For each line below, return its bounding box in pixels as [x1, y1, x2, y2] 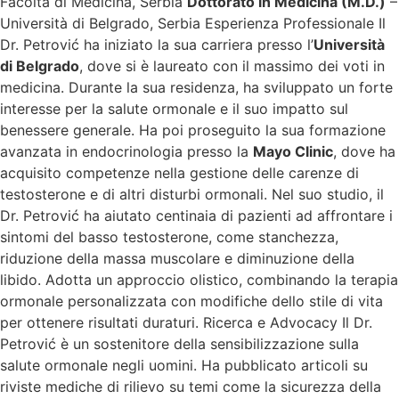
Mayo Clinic [252, 142, 333, 161]
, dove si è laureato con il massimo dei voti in [78, 57, 385, 76]
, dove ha [332, 142, 395, 161]
